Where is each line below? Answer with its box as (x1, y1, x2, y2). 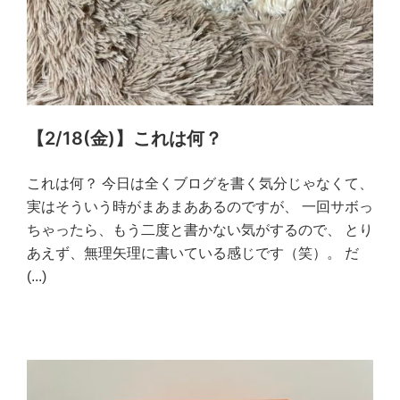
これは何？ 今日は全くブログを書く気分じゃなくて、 (27, 175, 373, 191)
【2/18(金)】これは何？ (27, 127, 222, 149)
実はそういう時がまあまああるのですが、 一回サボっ (27, 198, 373, 214)
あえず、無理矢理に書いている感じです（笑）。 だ (27, 245, 359, 261)
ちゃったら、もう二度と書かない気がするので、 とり (27, 221, 373, 237)
